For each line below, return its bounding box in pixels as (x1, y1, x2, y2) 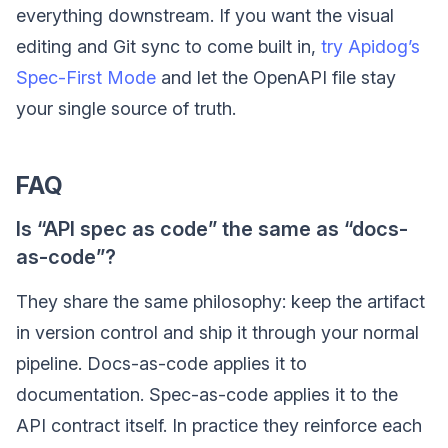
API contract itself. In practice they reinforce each (16, 414, 422, 436)
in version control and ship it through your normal (16, 321, 419, 343)
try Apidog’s (321, 35, 420, 57)
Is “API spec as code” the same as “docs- (16, 216, 408, 241)
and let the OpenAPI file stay (156, 66, 396, 88)
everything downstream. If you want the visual (16, 4, 394, 26)
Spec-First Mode (16, 66, 156, 88)
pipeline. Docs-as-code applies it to (16, 352, 307, 374)
